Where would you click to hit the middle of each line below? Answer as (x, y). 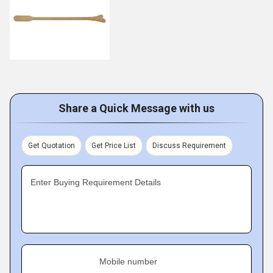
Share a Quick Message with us (136, 108)
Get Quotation (51, 146)
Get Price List (114, 146)
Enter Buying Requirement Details (96, 182)
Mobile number (128, 261)
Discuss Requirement (189, 146)
